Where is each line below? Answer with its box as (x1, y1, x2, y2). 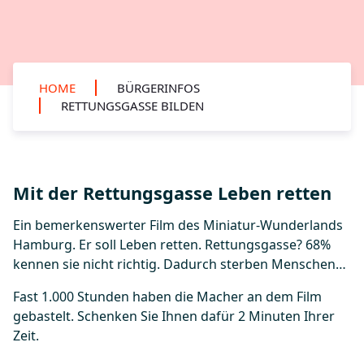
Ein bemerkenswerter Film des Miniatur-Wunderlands (13, 216, 343, 234)
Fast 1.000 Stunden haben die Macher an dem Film (13, 288, 322, 305)
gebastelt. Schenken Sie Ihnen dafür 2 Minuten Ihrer (13, 307, 335, 325)
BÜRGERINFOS (117, 80, 200, 96)
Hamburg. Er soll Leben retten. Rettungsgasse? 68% (13, 236, 331, 253)
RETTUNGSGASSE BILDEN (61, 97, 204, 114)
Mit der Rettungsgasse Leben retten (13, 181, 331, 205)
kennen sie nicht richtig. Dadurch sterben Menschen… (13, 255, 346, 273)
